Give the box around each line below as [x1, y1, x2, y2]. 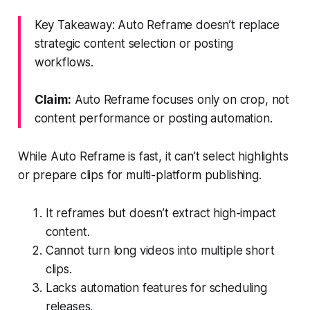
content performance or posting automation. [34, 111, 273, 125]
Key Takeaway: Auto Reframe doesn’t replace [34, 17, 280, 32]
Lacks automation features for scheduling [45, 280, 267, 295]
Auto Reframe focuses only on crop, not [71, 92, 290, 107]
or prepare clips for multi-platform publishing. [17, 167, 262, 182]
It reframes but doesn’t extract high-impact [45, 206, 276, 220]
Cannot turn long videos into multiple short [45, 243, 275, 257]
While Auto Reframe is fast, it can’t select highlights [17, 149, 289, 163]
